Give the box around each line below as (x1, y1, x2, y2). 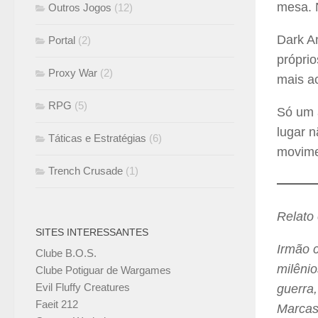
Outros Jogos (48, 1, 111, 14)
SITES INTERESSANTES (35, 226, 148, 238)
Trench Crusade (48, 165, 123, 177)
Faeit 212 (35, 298, 78, 311)
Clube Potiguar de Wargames (35, 264, 171, 277)
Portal (48, 34, 75, 47)
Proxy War (48, 67, 97, 79)
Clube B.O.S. (35, 247, 97, 260)
